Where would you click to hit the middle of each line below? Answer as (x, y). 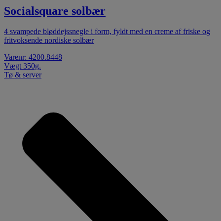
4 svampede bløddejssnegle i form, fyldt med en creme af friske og (107, 32)
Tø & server (23, 75)
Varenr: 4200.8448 (33, 57)
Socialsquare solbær (55, 11)
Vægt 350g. (22, 66)
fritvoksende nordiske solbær (49, 40)
